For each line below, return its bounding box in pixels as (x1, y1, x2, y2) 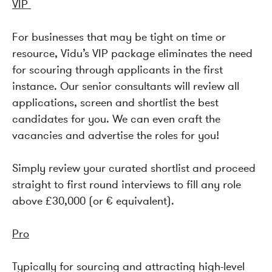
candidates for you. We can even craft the (12, 112, 220, 126)
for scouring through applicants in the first (12, 63, 223, 77)
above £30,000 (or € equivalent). (12, 194, 174, 208)
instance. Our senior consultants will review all (12, 79, 239, 93)
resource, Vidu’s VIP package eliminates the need (12, 46, 253, 61)
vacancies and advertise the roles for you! (12, 128, 219, 143)
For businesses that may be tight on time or (12, 30, 226, 44)
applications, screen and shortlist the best (12, 95, 219, 110)
